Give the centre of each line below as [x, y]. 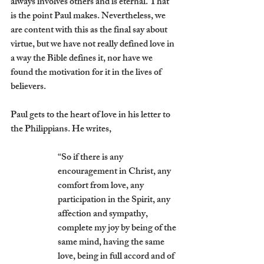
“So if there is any [91, 159]
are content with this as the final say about [90, 31]
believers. [29, 88]
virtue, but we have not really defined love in [93, 45]
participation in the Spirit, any [115, 201]
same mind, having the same [112, 243]
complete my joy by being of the [118, 229]
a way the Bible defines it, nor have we [82, 60]
